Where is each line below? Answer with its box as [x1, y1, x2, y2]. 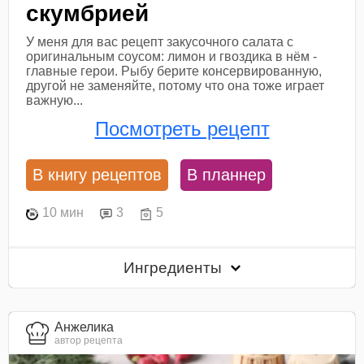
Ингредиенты [123, 258, 227, 276]
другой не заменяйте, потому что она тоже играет [26, 78, 325, 93]
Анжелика [54, 319, 115, 334]
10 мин [42, 206, 84, 220]
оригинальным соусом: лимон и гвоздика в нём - [26, 49, 318, 63]
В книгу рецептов [32, 166, 162, 184]
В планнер [187, 166, 266, 184]
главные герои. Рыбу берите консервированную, [26, 63, 323, 78]
